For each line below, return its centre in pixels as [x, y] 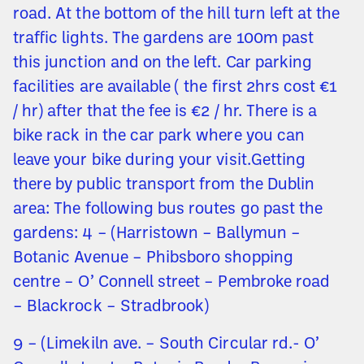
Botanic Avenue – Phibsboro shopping [153, 259]
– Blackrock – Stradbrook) [111, 308]
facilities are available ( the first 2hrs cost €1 [175, 88]
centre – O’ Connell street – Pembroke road [172, 283]
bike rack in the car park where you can [159, 137]
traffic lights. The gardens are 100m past [163, 39]
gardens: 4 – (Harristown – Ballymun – [157, 234]
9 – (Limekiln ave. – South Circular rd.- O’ [167, 345]
